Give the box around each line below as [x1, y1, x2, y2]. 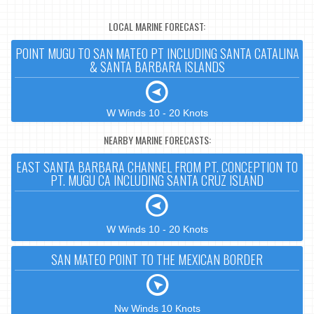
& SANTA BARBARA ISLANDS [89, 57, 225, 76]
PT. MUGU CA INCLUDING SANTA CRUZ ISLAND [50, 171, 264, 190]
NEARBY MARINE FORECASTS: [103, 132, 211, 147]
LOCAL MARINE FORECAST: [109, 18, 205, 34]
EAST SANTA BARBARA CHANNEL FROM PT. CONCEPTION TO [16, 158, 298, 177]
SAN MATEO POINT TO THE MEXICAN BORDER [51, 250, 263, 269]
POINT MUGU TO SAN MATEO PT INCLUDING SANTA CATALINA [15, 44, 299, 63]
